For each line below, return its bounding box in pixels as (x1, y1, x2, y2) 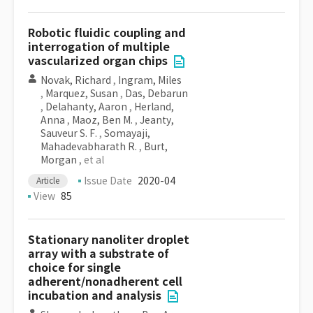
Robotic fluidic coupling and (28, 26, 186, 41)
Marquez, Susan (45, 87, 118, 100)
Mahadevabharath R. (41, 140, 137, 153)
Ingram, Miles (118, 74, 182, 87)
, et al (77, 154, 104, 166)
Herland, (134, 101, 174, 113)
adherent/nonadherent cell (28, 275, 182, 289)
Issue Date (84, 175, 132, 187)
